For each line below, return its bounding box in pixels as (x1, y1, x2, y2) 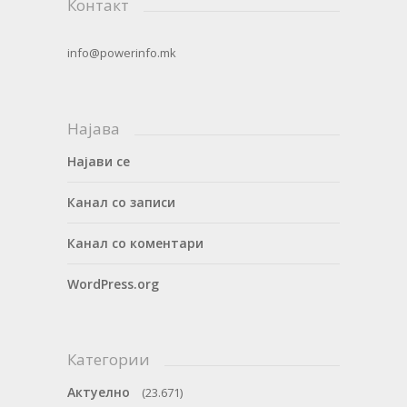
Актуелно (67, 383, 130, 401)
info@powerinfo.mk (67, 45, 176, 61)
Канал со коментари (67, 234, 203, 252)
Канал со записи (67, 194, 175, 211)
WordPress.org (67, 275, 159, 293)
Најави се (67, 153, 130, 170)
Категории (67, 349, 150, 370)
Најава (67, 118, 120, 139)
